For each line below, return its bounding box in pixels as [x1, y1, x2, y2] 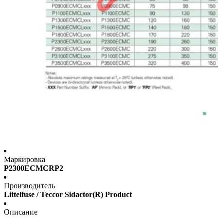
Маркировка [4, 155, 45, 164]
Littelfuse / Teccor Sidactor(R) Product [4, 190, 132, 199]
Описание [4, 208, 37, 217]
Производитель [4, 182, 55, 190]
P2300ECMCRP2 [4, 164, 63, 173]
